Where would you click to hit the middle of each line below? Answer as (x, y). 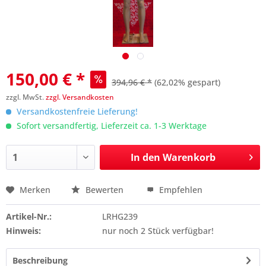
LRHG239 (120, 216)
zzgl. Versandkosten (80, 97)
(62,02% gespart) (187, 82)
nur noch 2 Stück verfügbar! (158, 231)
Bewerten (104, 190)
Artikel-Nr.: (29, 216)
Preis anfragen (52, 197)
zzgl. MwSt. (26, 97)
